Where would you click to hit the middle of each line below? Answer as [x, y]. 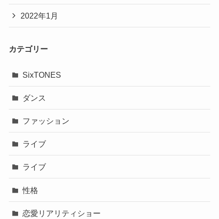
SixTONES [42, 75]
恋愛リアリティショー [62, 213]
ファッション [46, 120]
